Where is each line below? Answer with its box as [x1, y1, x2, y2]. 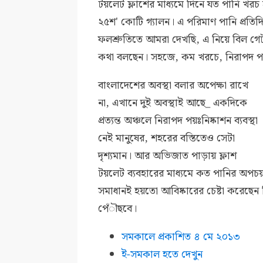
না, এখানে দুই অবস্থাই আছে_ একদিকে [98, 95, 248, 112]
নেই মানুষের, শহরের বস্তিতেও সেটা [98, 130, 235, 147]
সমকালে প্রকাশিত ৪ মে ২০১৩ [122, 228, 241, 246]
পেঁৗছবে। [98, 200, 137, 218]
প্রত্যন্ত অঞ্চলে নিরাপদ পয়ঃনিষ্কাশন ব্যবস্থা [98, 112, 258, 130]
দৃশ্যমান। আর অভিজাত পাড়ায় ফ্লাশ [98, 147, 237, 165]
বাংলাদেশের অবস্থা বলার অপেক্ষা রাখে [98, 77, 249, 95]
